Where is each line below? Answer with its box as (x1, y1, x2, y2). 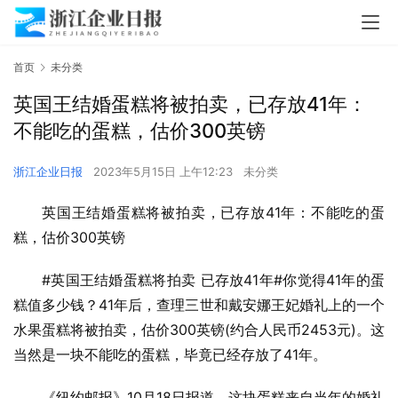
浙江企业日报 (13, 164, 83, 179)
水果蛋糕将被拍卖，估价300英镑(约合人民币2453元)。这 (13, 321, 385, 339)
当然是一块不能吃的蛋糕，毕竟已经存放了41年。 (13, 346, 327, 364)
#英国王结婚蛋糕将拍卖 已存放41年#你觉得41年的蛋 (42, 271, 385, 290)
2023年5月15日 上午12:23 (93, 164, 236, 179)
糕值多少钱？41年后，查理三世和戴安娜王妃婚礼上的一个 (13, 296, 385, 314)
